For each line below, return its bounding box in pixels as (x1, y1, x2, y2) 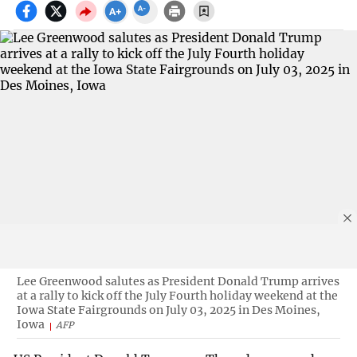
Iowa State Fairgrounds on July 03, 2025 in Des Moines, (16, 302, 320, 317)
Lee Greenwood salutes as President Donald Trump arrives (16, 273, 339, 288)
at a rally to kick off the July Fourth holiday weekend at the (16, 288, 338, 303)
